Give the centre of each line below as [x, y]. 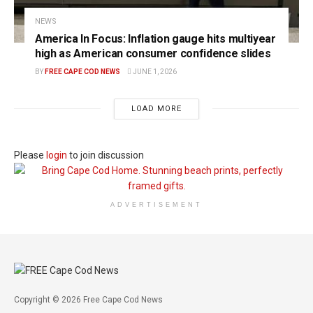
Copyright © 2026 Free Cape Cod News [88, 299]
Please [30, 155]
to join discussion [105, 155]
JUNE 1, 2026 [154, 71]
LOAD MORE [156, 108]
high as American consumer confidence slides [153, 53]
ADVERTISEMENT [156, 204]
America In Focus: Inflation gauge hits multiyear [155, 38]
